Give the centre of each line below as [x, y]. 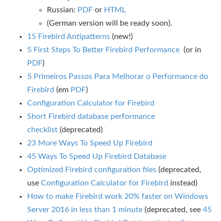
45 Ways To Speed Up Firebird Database [97, 156]
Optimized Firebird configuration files [92, 170]
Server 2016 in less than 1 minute [85, 210]
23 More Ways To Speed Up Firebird [90, 143]
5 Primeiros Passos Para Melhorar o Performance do [118, 76]
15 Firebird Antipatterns [69, 37]
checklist [42, 130]
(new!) [121, 37]
